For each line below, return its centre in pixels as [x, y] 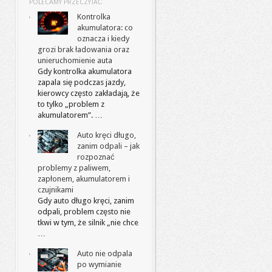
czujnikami [56, 190]
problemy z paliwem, [74, 168]
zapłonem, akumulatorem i [84, 179]
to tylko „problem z [71, 104]
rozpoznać [96, 157]
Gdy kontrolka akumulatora [85, 71]
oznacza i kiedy [103, 39]
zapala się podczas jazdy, [82, 82]
